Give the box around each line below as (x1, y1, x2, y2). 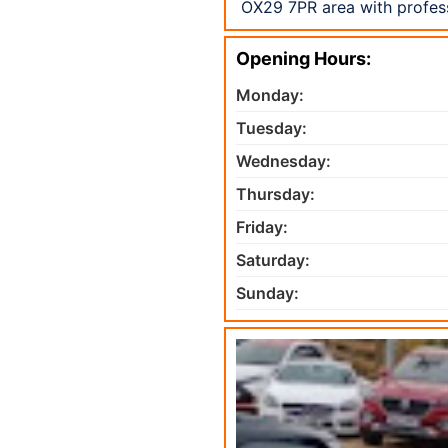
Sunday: (236, 282, 299, 303)
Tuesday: (236, 117, 307, 138)
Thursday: (236, 183, 315, 204)
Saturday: (236, 249, 310, 270)
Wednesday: (236, 150, 331, 171)
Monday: (236, 84, 304, 105)
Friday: (236, 216, 288, 237)
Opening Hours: (236, 47, 371, 69)
